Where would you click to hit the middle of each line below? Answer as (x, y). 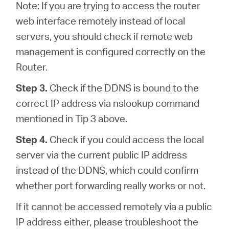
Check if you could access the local (126, 139)
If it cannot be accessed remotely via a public (114, 206)
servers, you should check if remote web (105, 36)
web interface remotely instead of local (101, 20)
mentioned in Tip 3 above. (72, 118)
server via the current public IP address (102, 154)
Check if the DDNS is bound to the (123, 87)
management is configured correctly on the (111, 51)
